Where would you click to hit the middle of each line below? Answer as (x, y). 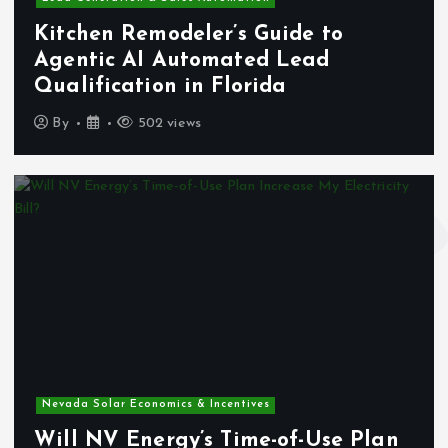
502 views (167, 124)
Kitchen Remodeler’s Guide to (189, 34)
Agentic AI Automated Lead (182, 60)
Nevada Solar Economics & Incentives (155, 405)
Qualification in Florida (160, 86)
